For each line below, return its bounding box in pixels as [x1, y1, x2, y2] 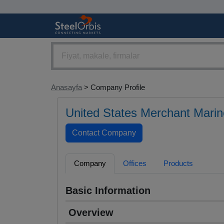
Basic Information [65, 185, 150, 196]
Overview [68, 207, 113, 218]
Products [163, 159, 193, 168]
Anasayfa [51, 83, 82, 92]
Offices [123, 159, 146, 168]
